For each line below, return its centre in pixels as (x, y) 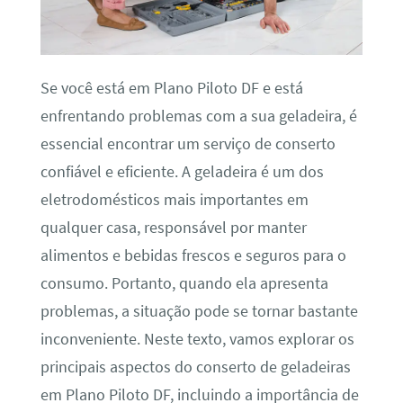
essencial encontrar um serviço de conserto (188, 144)
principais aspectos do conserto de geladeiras (195, 367)
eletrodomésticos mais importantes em (174, 200)
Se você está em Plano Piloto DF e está (171, 89)
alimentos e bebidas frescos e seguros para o (193, 256)
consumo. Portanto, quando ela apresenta (184, 284)
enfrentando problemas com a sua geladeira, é (198, 116)
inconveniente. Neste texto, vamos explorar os (197, 340)
